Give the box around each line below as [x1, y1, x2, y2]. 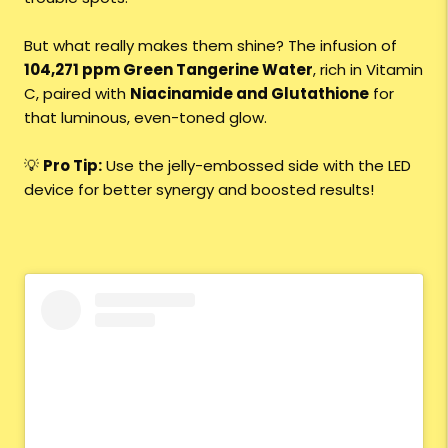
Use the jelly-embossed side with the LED [102, 155, 411, 177]
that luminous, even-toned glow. [24, 107, 267, 129]
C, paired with [24, 83, 130, 105]
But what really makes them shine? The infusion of [24, 35, 397, 57]
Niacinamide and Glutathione [130, 83, 369, 105]
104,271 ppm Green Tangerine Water [24, 59, 313, 81]
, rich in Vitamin [313, 59, 423, 81]
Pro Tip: [43, 155, 102, 177]
